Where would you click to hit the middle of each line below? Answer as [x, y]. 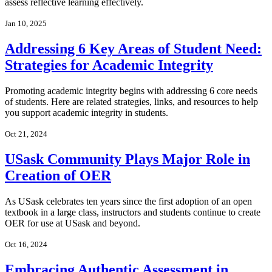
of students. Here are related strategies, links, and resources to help [131, 101]
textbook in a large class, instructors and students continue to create [133, 212]
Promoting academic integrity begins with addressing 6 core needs [131, 90]
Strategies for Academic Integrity [109, 65]
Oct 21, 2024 [26, 134]
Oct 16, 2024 [26, 244]
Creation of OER [58, 175]
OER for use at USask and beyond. [73, 223]
